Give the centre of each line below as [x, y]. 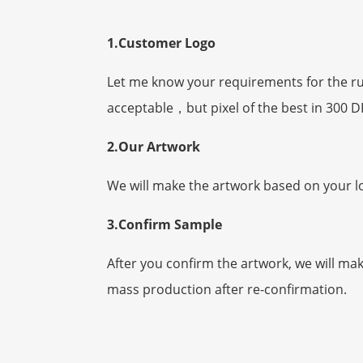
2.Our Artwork [154, 147]
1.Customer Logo [161, 43]
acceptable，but [159, 108]
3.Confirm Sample [164, 225]
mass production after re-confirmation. [227, 290]
